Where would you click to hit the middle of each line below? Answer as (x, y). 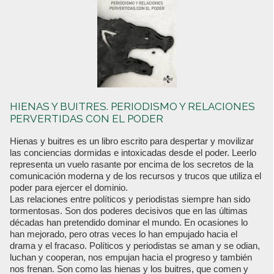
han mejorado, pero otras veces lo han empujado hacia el (124, 234)
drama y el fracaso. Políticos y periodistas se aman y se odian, (135, 246)
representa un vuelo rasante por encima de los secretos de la (131, 165)
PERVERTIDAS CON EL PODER (87, 119)
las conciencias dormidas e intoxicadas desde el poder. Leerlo (133, 153)
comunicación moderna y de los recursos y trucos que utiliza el (135, 176)
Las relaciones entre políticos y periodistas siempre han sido (130, 199)
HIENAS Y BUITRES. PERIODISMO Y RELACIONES (132, 107)
